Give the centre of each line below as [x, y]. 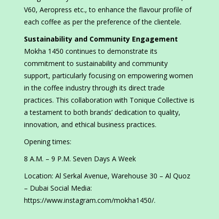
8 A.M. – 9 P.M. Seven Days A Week [80, 159]
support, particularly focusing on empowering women [109, 76]
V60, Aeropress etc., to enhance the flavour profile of [108, 10]
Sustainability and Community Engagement [101, 39]
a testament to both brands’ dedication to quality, [102, 112]
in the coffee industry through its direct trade [94, 88]
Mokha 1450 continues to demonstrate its [91, 51]
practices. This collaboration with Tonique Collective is [109, 100]
